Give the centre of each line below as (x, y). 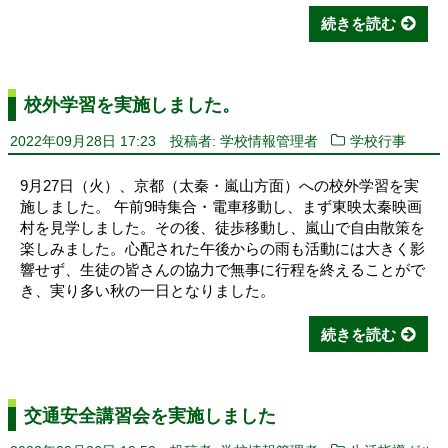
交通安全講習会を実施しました (150, 415)
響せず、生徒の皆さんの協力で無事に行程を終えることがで (222, 269)
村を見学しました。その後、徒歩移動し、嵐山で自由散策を (222, 227)
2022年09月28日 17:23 (83, 141)
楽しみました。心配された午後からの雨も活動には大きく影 (222, 248)
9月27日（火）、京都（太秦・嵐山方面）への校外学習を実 (219, 185)
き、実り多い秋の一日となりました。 (147, 290)
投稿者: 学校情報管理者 (243, 141)
